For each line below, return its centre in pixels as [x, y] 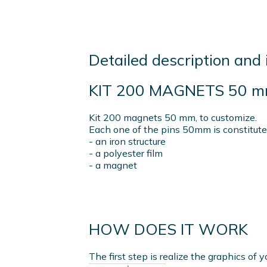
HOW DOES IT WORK [168, 229]
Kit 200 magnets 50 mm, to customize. [173, 117]
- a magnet [113, 165]
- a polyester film [126, 153]
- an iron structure [127, 141]
